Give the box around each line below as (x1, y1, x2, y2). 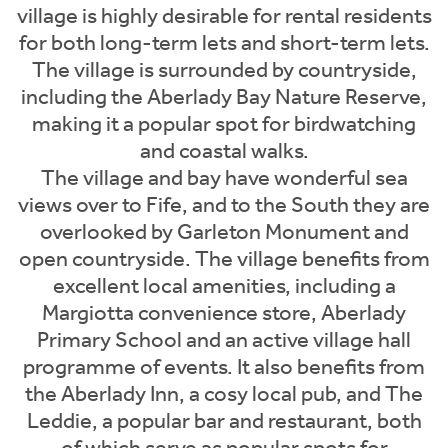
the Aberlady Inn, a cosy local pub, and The (25, 381, 423, 407)
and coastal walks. (139, 138, 309, 164)
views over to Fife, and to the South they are (18, 192, 430, 218)
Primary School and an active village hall (37, 327, 411, 353)
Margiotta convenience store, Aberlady (42, 300, 406, 326)
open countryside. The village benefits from (18, 246, 430, 272)
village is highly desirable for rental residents (16, 3, 432, 29)
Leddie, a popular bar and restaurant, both (26, 408, 422, 434)
